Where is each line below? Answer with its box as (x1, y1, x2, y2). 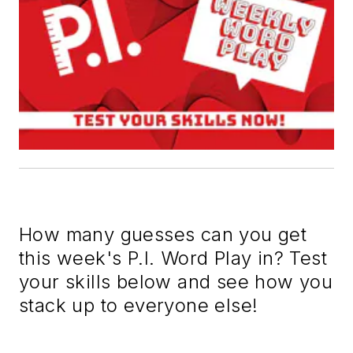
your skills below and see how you (19, 269, 333, 293)
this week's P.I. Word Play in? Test (19, 246, 327, 269)
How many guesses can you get (19, 222, 307, 246)
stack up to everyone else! (19, 293, 258, 317)
